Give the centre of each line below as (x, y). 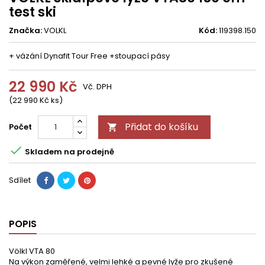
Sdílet (20, 180)
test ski (33, 12)
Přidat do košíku (161, 127)
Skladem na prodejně (69, 151)
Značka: (25, 30)
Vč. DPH (97, 87)
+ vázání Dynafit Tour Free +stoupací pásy (89, 56)
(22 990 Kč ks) (36, 100)
